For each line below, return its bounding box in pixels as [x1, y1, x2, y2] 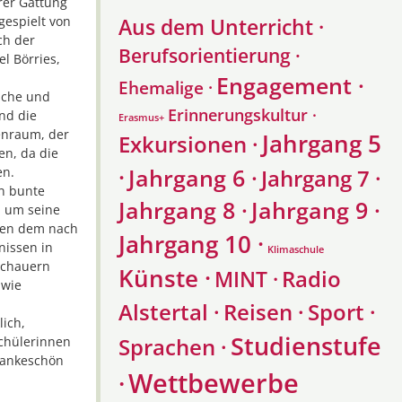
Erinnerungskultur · [168, 103, 317, 126]
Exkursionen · [118, 130, 258, 159]
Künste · [118, 262, 211, 294]
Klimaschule [267, 243, 324, 256]
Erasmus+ [118, 111, 164, 124]
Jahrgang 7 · [261, 164, 381, 193]
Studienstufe [231, 329, 381, 363]
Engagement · [216, 70, 364, 100]
